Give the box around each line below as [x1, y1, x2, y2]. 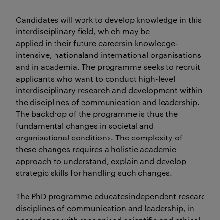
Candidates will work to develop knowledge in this [16, 14, 202, 25]
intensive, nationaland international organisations [16, 50, 201, 60]
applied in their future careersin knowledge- [16, 38, 178, 48]
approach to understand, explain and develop [16, 156, 186, 166]
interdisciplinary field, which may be [16, 26, 150, 36]
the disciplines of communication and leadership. [16, 97, 200, 107]
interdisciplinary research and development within [16, 85, 203, 95]
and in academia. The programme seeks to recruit [16, 61, 200, 72]
